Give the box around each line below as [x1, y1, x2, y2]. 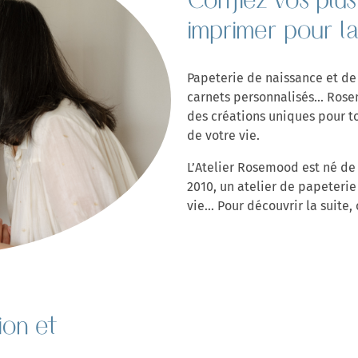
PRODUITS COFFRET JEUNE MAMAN [12, 231, 352, 265]
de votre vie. [187, 125, 263, 145]
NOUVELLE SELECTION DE [65, 198, 320, 232]
